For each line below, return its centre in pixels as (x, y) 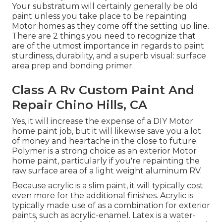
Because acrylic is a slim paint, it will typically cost (108, 186)
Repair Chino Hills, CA (80, 105)
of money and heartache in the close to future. (105, 141)
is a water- (176, 216)
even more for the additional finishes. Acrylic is (103, 196)
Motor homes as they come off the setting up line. (111, 26)
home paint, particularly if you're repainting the (106, 161)
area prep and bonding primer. (73, 66)
